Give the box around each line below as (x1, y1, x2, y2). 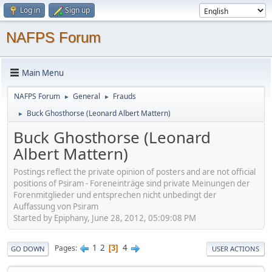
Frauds (113, 91, 136, 101)
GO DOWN (11, 243, 45, 253)
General (73, 91, 100, 101)
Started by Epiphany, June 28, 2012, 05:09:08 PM (13, 212, 196, 223)
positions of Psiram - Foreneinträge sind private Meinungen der (13, 177, 250, 189)
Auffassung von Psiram (13, 200, 98, 212)
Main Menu (22, 67, 64, 78)
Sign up (65, 5, 90, 15)
